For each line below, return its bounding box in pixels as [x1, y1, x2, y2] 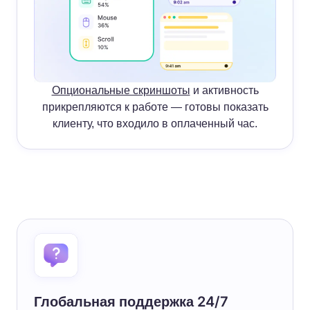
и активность [190, 84, 259, 96]
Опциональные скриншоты [51, 84, 190, 96]
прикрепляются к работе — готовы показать [42, 100, 268, 113]
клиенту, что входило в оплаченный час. [53, 117, 257, 129]
